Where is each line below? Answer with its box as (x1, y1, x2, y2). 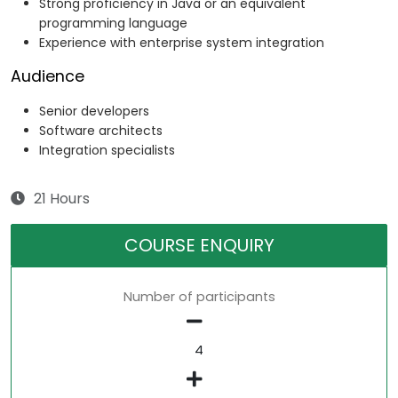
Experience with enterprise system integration (39, 34, 324, 52)
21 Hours (34, 188, 90, 210)
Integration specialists (39, 141, 175, 160)
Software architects (39, 122, 163, 140)
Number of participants (123, 288, 275, 306)
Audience (11, 66, 84, 88)
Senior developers (39, 102, 149, 121)
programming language (39, 14, 187, 33)
